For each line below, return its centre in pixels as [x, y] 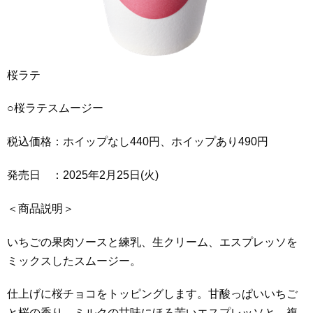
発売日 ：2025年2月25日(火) [83, 175]
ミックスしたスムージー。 [74, 261]
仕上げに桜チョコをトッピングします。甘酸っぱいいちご [152, 294]
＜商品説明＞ [41, 208]
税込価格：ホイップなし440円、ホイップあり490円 [138, 142]
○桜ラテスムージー [55, 108]
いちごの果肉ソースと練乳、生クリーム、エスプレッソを [152, 242]
